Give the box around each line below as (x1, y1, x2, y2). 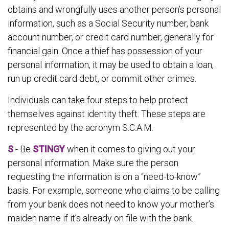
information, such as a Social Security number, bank (8, 17, 209, 29)
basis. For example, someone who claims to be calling (8, 185, 220, 196)
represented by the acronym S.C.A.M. (8, 122, 153, 133)
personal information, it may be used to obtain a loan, (8, 59, 214, 70)
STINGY (33, 143, 65, 154)
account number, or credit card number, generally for (8, 31, 214, 42)
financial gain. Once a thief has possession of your (8, 45, 202, 56)
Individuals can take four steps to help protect (8, 94, 188, 105)
